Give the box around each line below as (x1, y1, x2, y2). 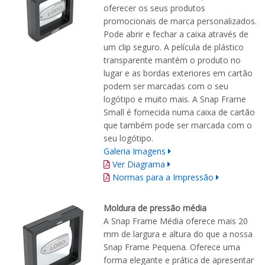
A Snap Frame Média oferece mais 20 (104, 215, 248, 227)
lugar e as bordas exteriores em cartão (104, 67, 253, 79)
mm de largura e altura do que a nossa (104, 228, 253, 240)
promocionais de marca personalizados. (104, 15, 257, 27)
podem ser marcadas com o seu (104, 80, 228, 92)
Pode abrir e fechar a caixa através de (104, 28, 248, 40)
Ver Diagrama (112, 159, 165, 170)
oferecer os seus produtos (104, 2, 205, 14)
